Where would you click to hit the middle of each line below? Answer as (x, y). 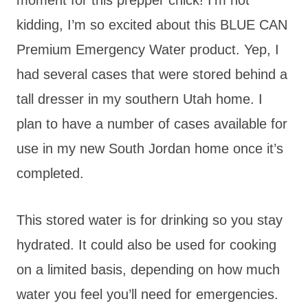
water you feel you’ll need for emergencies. (147, 294)
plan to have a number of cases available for (152, 123)
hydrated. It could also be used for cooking (146, 244)
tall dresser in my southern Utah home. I (140, 99)
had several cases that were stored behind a (152, 74)
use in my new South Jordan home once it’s (150, 148)
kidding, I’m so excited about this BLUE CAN (152, 24)
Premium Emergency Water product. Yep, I (148, 49)
